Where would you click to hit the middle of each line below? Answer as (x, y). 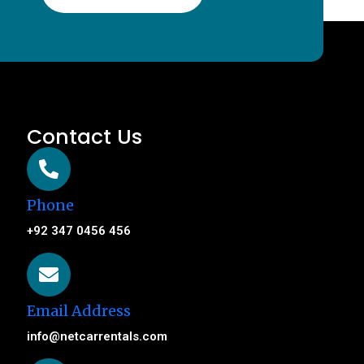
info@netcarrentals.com (97, 336)
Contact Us (85, 136)
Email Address (79, 310)
